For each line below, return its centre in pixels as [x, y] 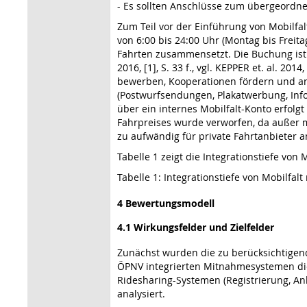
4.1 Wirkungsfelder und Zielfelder [196, 227]
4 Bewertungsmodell [166, 203]
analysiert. [141, 293]
